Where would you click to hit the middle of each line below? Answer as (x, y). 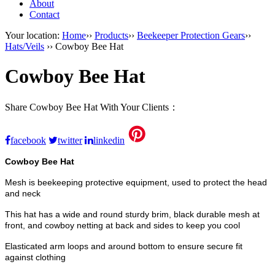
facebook (28, 140)
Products (111, 35)
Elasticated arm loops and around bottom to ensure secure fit (124, 246)
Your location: (33, 35)
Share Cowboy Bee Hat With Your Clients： (92, 107)
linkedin (109, 140)
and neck (23, 193)
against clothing (35, 257)
